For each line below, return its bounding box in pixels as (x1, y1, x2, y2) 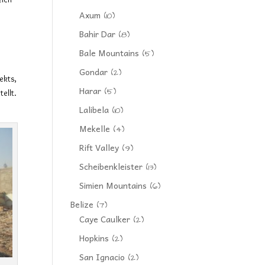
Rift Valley (79, 141, 119, 154)
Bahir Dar (79, 27, 116, 40)
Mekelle (79, 122, 111, 135)
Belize (70, 198, 94, 211)
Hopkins (79, 231, 109, 244)
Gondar (79, 65, 108, 78)
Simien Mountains (79, 179, 147, 192)
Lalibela (79, 103, 109, 116)
